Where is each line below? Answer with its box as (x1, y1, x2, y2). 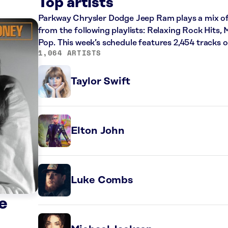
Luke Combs (70, 175, 133, 186)
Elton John (70, 125, 125, 136)
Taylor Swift (70, 76, 130, 87)
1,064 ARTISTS (38, 47, 101, 58)
